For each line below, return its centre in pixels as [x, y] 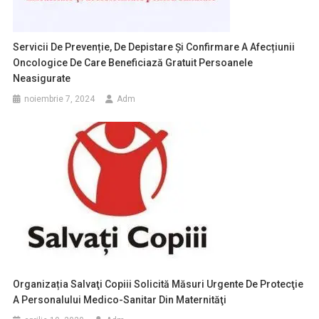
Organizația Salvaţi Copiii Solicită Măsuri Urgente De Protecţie [158, 284]
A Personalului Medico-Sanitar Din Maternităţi [120, 299]
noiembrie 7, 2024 [60, 99]
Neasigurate [42, 78]
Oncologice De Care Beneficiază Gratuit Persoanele [133, 62]
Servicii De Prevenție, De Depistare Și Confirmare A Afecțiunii [154, 47]
